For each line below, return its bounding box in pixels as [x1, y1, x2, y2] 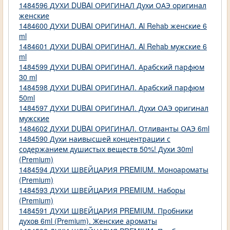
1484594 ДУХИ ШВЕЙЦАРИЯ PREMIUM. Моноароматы [19, 164, 208, 175]
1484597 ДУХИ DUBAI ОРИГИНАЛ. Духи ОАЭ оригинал [19, 103, 208, 113]
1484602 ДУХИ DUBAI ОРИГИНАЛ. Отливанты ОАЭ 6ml [19, 123, 209, 134]
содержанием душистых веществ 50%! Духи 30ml [19, 144, 193, 155]
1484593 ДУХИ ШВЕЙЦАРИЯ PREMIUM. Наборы [19, 185, 185, 196]
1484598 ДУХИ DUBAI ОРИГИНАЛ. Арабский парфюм [19, 82, 204, 93]
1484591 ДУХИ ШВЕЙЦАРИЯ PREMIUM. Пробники [19, 205, 193, 216]
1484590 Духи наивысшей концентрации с [19, 133, 170, 144]
